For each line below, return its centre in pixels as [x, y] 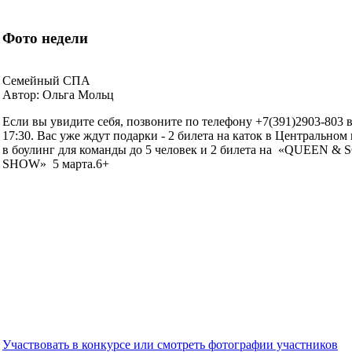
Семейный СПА [46, 81]
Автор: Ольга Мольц [58, 95]
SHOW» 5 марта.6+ [56, 164]
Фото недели [45, 38]
